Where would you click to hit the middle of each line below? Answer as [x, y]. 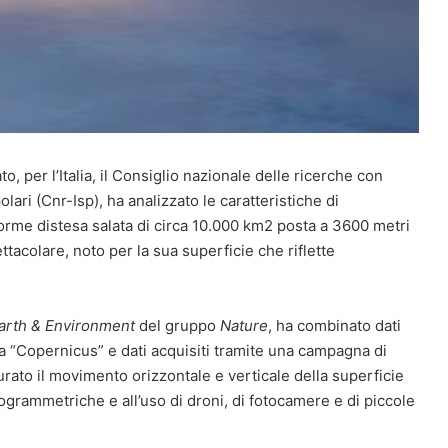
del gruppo [177, 325]
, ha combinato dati [334, 325]
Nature [244, 325]
